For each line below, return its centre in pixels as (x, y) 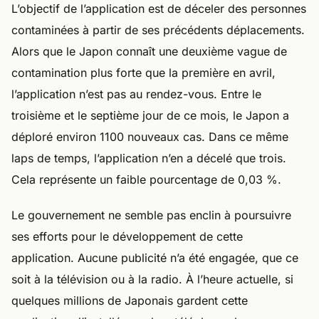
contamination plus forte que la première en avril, (143, 73)
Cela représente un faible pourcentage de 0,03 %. (146, 179)
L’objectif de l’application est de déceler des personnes (159, 9)
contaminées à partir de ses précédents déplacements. (158, 30)
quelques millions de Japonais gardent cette (130, 300)
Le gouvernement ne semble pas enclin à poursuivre (151, 215)
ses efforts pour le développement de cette (127, 236)
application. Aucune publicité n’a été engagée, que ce (155, 258)
